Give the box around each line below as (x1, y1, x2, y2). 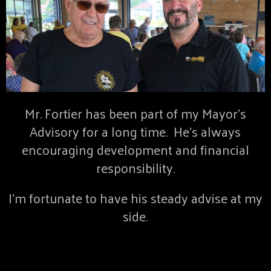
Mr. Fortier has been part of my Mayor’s (24, 100, 246, 125)
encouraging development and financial (21, 137, 249, 162)
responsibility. (96, 155, 175, 180)
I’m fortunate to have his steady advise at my (8, 185, 263, 210)
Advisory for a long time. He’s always (30, 119, 241, 143)
